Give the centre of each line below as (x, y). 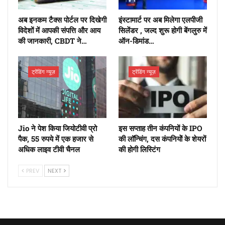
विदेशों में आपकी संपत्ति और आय (59, 30)
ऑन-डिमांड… (136, 41)
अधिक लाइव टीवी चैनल (49, 149)
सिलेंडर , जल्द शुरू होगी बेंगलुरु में (163, 30)
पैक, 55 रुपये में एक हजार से (56, 139)
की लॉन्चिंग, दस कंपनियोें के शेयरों (162, 139)
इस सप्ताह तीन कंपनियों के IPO (160, 128)
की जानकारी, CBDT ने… (52, 41)
